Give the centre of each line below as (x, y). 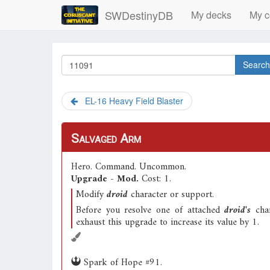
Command (115, 167)
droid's (238, 210)
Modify (91, 195)
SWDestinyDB (137, 15)
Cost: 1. (156, 179)
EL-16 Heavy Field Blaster (130, 101)
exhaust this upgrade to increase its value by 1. (168, 222)
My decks (211, 15)
